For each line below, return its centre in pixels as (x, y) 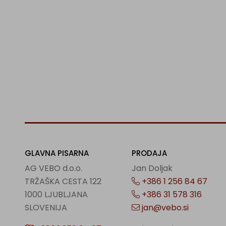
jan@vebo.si (164, 208)
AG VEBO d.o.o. (53, 168)
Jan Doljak (152, 168)
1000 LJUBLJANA (56, 194)
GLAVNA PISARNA (56, 153)
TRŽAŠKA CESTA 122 (63, 181)
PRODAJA (150, 153)
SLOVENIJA (46, 208)
